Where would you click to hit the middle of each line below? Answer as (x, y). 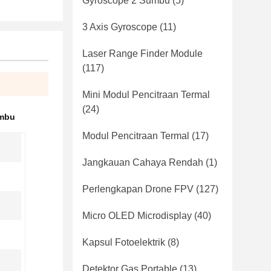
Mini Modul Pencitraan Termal (146, 95)
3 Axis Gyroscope (120, 27)
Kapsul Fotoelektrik (124, 242)
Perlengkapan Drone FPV (138, 189)
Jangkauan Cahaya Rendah (143, 162)
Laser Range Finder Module (142, 54)
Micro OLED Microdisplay (137, 216)
